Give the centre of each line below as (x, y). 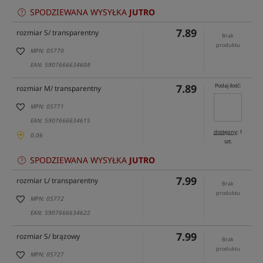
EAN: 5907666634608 (60, 65)
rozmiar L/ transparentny (57, 181)
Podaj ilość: (228, 86)
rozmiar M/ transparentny (59, 89)
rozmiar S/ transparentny (58, 33)
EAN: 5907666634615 (60, 121)
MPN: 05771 (47, 107)
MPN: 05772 (47, 199)
